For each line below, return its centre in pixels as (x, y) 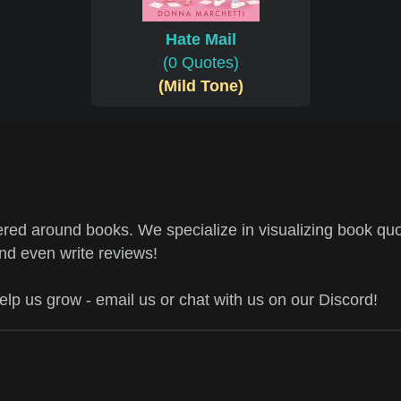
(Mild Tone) (200, 86)
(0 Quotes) (200, 63)
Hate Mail (200, 40)
